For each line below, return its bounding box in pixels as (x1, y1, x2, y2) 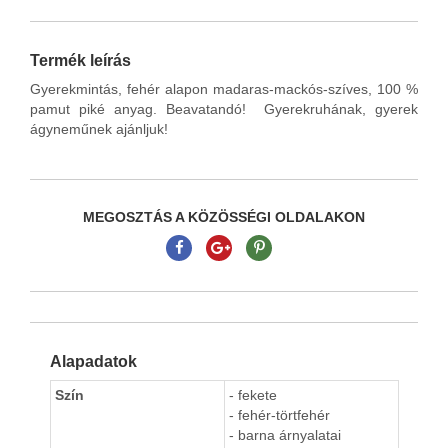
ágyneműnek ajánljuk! (30, 121, 168, 138)
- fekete (229, 387, 277, 404)
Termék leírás (30, 52, 131, 70)
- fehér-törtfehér (229, 407, 330, 424)
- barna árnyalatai (229, 427, 341, 444)
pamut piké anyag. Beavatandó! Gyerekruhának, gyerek (30, 101, 418, 118)
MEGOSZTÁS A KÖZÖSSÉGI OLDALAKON (83, 209, 365, 226)
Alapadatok (50, 353, 137, 371)
